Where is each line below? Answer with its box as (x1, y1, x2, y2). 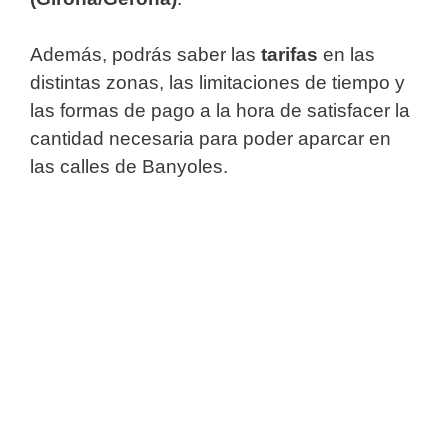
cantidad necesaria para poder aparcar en (30, 128, 391, 150)
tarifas (261, 44, 318, 66)
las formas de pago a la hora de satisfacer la (30, 100, 410, 122)
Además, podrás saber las (30, 44, 261, 66)
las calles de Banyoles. (30, 156, 228, 178)
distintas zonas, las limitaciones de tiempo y (30, 72, 405, 94)
